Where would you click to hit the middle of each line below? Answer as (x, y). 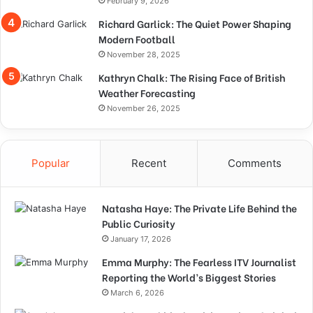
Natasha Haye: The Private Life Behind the (199, 208)
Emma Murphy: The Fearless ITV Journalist (199, 262)
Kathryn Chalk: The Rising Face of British (192, 78)
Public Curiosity (139, 224)
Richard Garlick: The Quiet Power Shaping (195, 24)
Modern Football (137, 39)
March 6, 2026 (137, 293)
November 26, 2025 (144, 109)
